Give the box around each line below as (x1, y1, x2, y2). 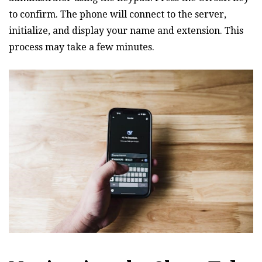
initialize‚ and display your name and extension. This (9, 25, 243, 37)
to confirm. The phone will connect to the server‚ (9, 9, 226, 20)
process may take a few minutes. (9, 42, 154, 53)
